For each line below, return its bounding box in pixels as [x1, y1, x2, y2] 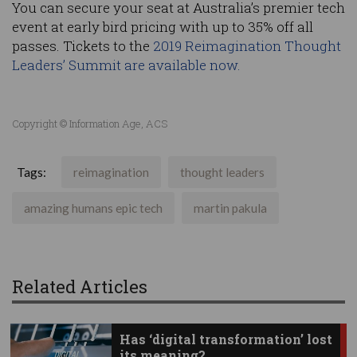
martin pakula [194, 201, 267, 216]
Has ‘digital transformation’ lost [119, 331, 332, 348]
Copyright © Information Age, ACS [12, 116, 167, 131]
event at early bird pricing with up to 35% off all [12, 18, 313, 37]
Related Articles [12, 275, 147, 299]
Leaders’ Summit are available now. [12, 56, 241, 75]
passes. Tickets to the [12, 37, 153, 56]
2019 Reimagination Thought [153, 37, 341, 56]
